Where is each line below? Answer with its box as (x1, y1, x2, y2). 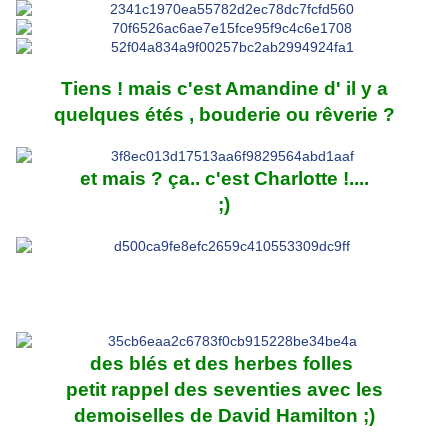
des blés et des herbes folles (90, 353, 358, 375)
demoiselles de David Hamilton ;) (73, 405, 375, 427)
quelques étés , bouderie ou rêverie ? (53, 104, 395, 126)
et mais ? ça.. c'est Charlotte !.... (79, 168, 369, 190)
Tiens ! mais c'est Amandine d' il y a (60, 78, 388, 100)
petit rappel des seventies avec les (65, 379, 383, 401)
